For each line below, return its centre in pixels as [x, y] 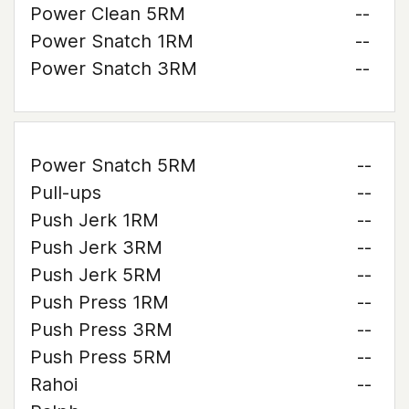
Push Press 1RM [100, 302]
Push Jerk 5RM [96, 275]
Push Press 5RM [101, 357]
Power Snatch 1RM [112, 41]
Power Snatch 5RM [113, 165]
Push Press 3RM [101, 330]
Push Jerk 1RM [94, 220]
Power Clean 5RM [108, 14]
